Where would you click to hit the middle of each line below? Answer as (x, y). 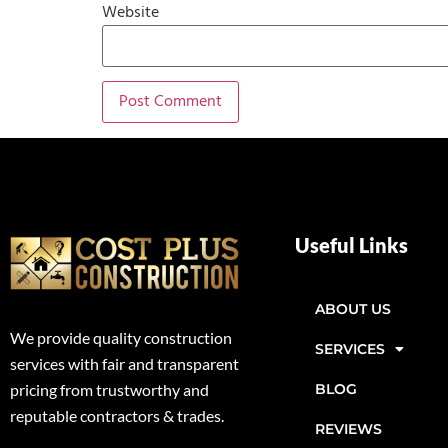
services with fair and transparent (124, 364)
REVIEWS (348, 428)
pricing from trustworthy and (109, 390)
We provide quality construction (121, 338)
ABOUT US (353, 308)
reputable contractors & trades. (117, 416)
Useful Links (351, 244)
